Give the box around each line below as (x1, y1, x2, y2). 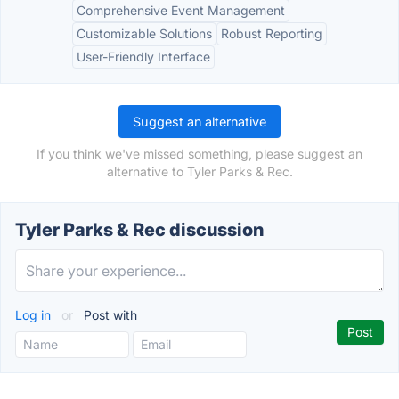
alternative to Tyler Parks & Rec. (106, 164, 293, 179)
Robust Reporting (221, 26, 322, 41)
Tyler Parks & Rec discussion (15, 219, 264, 240)
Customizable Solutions (77, 26, 212, 41)
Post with (80, 307, 137, 322)
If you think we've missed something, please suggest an (37, 146, 362, 161)
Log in (15, 307, 54, 322)
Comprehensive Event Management (77, 3, 285, 18)
